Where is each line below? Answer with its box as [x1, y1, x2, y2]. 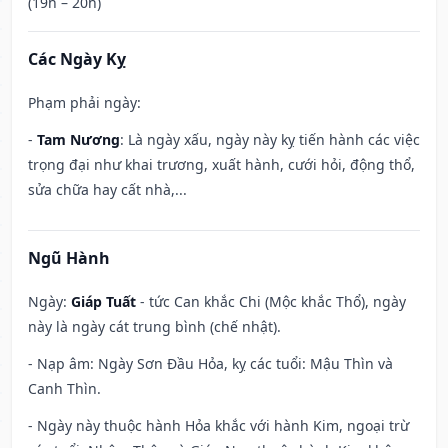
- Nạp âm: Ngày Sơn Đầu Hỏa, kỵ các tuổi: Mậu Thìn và [28, 354, 393, 374]
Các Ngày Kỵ [28, 48, 126, 71]
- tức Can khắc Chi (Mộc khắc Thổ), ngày [136, 292, 406, 312]
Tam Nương [37, 130, 120, 150]
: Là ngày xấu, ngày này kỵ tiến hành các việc [120, 130, 420, 150]
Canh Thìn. [28, 379, 101, 399]
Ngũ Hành [28, 247, 110, 270]
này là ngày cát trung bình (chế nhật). [28, 317, 281, 337]
